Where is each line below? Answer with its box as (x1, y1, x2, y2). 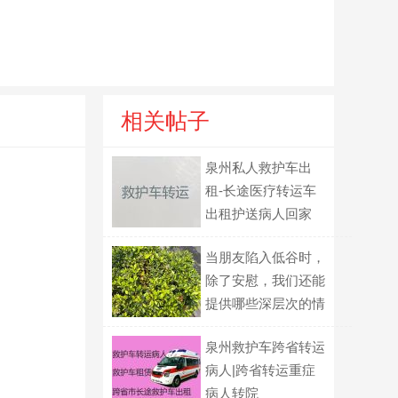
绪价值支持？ (205, 319, 285, 334)
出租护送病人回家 (205, 206, 312, 221)
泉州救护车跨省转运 (205, 339, 325, 354)
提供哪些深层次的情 (205, 296, 325, 311)
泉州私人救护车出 (205, 160, 312, 175)
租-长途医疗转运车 (205, 183, 316, 198)
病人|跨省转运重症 (205, 362, 315, 378)
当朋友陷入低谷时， (205, 250, 325, 265)
